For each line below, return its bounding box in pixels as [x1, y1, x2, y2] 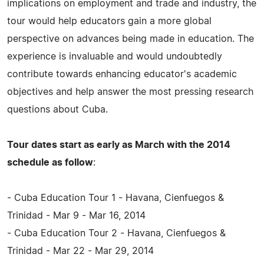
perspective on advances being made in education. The [7, 34, 254, 44]
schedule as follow [7, 157, 93, 167]
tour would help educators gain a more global [7, 16, 212, 26]
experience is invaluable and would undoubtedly [7, 51, 222, 61]
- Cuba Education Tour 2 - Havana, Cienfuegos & [7, 228, 226, 238]
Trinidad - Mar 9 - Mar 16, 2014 [7, 210, 146, 220]
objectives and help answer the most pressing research [7, 87, 253, 97]
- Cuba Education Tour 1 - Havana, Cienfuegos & [7, 193, 224, 203]
